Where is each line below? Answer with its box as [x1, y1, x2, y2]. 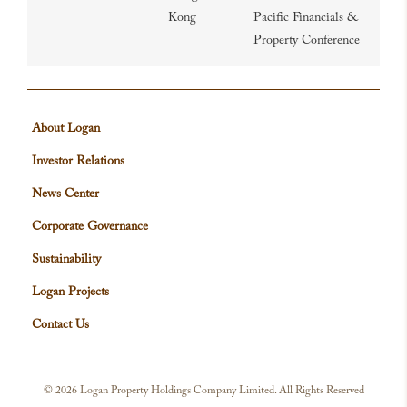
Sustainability [32, 253, 101, 266]
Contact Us [32, 319, 89, 332]
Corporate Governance [32, 221, 148, 233]
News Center [32, 188, 99, 201]
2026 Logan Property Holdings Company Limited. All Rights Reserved [55, 385, 364, 396]
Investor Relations [32, 155, 124, 168]
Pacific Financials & [253, 12, 358, 25]
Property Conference [253, 35, 360, 47]
